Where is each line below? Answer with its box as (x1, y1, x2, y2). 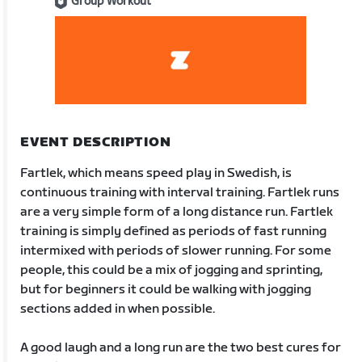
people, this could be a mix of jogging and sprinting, (20, 262, 323, 278)
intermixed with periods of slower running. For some (20, 242, 332, 259)
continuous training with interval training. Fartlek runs (20, 184, 340, 200)
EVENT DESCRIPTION (20, 134, 171, 150)
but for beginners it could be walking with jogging (20, 281, 312, 297)
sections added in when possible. (20, 301, 216, 317)
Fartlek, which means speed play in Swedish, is (20, 165, 293, 181)
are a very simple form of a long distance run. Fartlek (20, 204, 334, 220)
